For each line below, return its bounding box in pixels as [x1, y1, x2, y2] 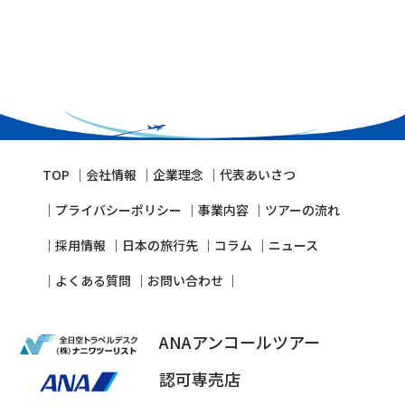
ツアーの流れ [264, 201, 340, 220]
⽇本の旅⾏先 [121, 236, 198, 255]
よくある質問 [54, 271, 131, 290]
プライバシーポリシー [54, 201, 182, 220]
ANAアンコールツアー [158, 330, 320, 354]
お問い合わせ [146, 271, 226, 290]
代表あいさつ [219, 165, 296, 184]
